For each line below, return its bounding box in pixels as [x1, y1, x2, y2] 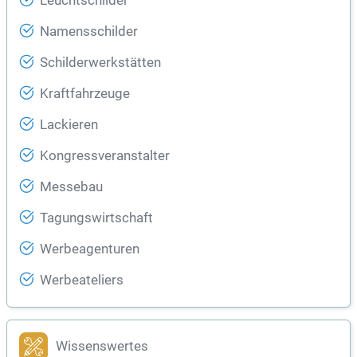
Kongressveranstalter [40, 148, 170, 164]
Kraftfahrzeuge [40, 86, 130, 102]
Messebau [40, 179, 103, 195]
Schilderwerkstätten [40, 55, 161, 71]
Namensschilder [40, 24, 138, 40]
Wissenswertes [56, 339, 148, 355]
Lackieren [40, 117, 98, 133]
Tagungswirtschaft [40, 210, 153, 226]
